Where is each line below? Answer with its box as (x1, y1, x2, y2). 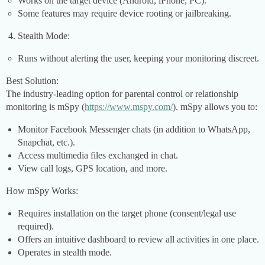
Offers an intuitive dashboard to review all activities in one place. (18, 234, 259, 245)
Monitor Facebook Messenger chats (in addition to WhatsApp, (18, 124, 250, 135)
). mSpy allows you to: (173, 102, 257, 112)
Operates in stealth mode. (18, 247, 112, 258)
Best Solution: (6, 76, 59, 86)
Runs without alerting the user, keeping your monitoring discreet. (18, 53, 259, 64)
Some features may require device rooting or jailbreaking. (18, 8, 231, 19)
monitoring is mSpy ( (6, 102, 85, 112)
